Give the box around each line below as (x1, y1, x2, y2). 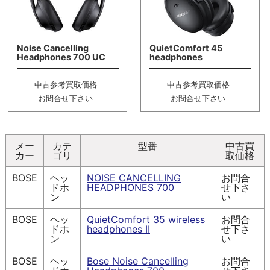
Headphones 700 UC (16, 51, 105, 62)
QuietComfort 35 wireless (87, 213, 205, 226)
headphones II (87, 223, 150, 236)
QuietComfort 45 (149, 42, 222, 53)
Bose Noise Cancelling (87, 255, 189, 268)
